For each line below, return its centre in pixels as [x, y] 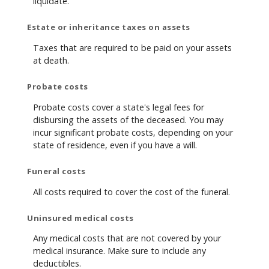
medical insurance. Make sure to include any [119, 251]
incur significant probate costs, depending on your [133, 132]
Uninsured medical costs [80, 218]
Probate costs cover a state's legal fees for [119, 107]
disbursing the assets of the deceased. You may [128, 119]
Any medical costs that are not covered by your [127, 238]
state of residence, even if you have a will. [115, 145]
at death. [51, 60]
